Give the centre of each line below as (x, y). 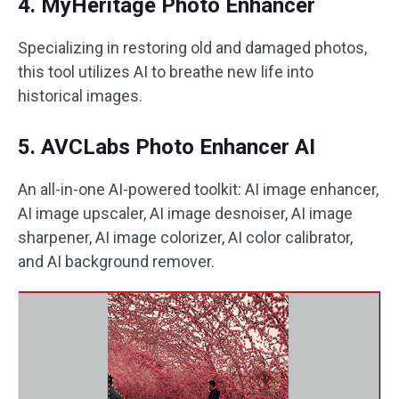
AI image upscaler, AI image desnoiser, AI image (185, 213)
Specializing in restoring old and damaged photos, (192, 48)
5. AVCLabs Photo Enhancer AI (167, 147)
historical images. (80, 96)
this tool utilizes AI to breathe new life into (166, 72)
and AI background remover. (116, 261)
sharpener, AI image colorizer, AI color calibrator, (185, 237)
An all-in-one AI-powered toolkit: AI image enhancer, (198, 189)
